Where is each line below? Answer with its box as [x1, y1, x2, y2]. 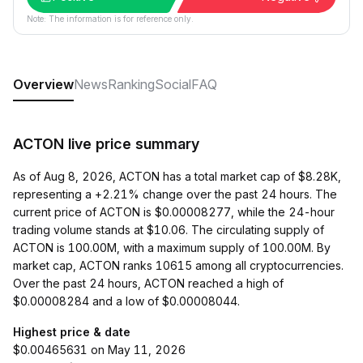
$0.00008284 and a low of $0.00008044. [13, 294, 240, 308]
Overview [13, 76, 74, 92]
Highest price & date [13, 325, 130, 339]
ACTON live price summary [13, 135, 199, 152]
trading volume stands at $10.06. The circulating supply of [13, 223, 324, 237]
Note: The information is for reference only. [27, 14, 194, 23]
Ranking [108, 76, 155, 92]
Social [155, 76, 191, 92]
